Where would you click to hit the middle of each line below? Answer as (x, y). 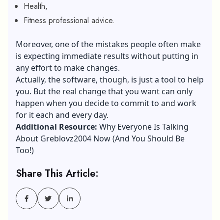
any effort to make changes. (68, 68)
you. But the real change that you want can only (104, 91)
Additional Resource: (57, 126)
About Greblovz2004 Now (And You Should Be (100, 138)
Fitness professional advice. (69, 20)
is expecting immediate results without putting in (107, 56)
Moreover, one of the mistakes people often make (108, 44)
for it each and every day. (62, 115)
